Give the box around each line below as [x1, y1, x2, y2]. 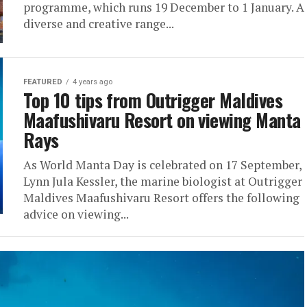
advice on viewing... [23, 206, 129, 222]
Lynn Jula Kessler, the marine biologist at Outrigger [23, 173, 302, 189]
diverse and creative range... [23, 16, 174, 32]
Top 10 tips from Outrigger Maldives [23, 86, 282, 114]
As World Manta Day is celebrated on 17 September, [23, 157, 302, 173]
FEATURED [23, 77, 62, 86]
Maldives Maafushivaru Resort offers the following [23, 190, 299, 206]
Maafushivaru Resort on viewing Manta [23, 106, 301, 134]
